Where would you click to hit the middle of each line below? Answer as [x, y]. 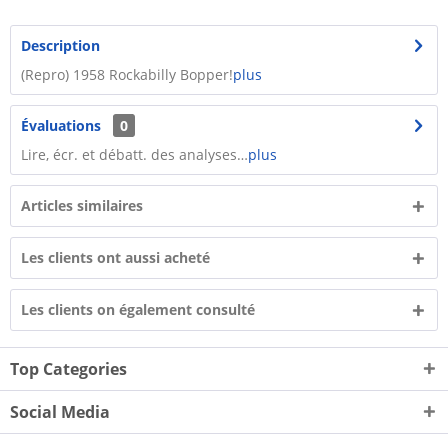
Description [60, 45]
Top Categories [68, 369]
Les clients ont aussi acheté [115, 257]
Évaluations [61, 125]
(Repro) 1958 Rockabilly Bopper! [127, 74]
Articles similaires [82, 205]
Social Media [60, 412]
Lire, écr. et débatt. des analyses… [134, 154]
